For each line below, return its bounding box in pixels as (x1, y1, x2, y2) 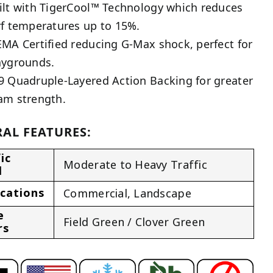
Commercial (63, 186, 127, 202)
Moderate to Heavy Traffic (63, 157, 207, 174)
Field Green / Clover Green (63, 214, 205, 231)
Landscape (133, 186, 191, 202)
